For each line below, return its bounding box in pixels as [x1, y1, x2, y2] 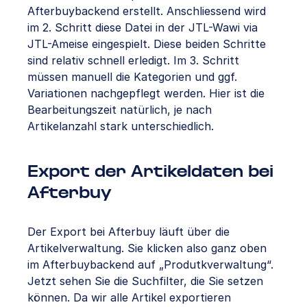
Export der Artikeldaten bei [27, 165, 273, 180]
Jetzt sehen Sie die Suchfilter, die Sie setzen [27, 274, 263, 288]
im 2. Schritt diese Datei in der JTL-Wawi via [27, 21, 258, 35]
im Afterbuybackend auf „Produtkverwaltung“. [27, 258, 273, 272]
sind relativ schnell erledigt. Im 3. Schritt [27, 53, 239, 68]
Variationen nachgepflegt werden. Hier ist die [27, 86, 265, 101]
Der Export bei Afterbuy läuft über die [27, 225, 230, 239]
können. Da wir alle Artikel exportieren [27, 291, 231, 305]
